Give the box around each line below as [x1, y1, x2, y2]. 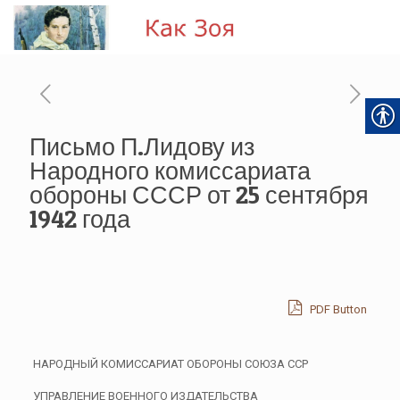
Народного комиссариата [29, 156, 311, 186]
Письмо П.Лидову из [29, 132, 254, 162]
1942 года [29, 204, 130, 234]
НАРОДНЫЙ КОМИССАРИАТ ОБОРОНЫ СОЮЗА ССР [32, 357, 308, 371]
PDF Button [307, 303, 368, 316]
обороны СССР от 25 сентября [29, 180, 369, 210]
